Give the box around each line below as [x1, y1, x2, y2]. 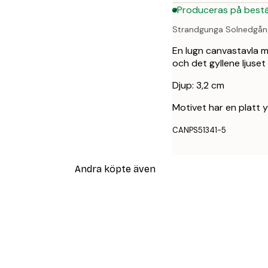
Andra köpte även [74, 163, 156, 175]
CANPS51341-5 [172, 125, 226, 136]
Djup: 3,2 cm [172, 79, 224, 92]
